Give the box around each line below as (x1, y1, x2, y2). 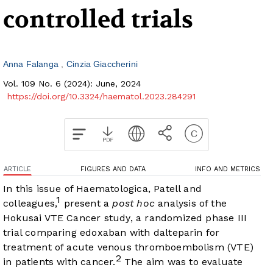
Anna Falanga (3, 59, 61, 69)
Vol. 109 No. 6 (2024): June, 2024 (3, 79, 141, 89)
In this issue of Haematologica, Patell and (3, 183, 202, 195)
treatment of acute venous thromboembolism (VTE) (3, 241, 254, 253)
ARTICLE (4, 165, 31, 174)
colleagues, (3, 197, 57, 210)
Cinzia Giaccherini (66, 59, 138, 69)
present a (60, 197, 113, 210)
